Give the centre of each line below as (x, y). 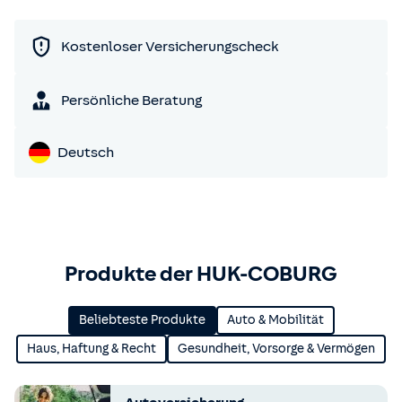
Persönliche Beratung (131, 100)
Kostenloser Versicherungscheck (170, 47)
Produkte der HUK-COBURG (201, 274)
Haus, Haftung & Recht (92, 349)
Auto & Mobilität (275, 320)
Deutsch (86, 153)
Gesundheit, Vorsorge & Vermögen (276, 349)
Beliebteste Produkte (142, 320)
